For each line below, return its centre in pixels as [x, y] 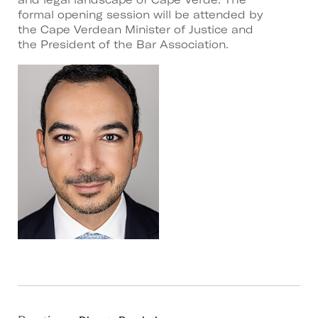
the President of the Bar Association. [123, 44]
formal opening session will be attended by [141, 14]
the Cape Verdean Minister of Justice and [136, 29]
